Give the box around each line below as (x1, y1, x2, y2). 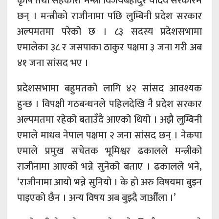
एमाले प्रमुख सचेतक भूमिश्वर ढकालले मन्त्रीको (17, 142, 202, 159)
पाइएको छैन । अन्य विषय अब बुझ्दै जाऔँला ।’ (17, 189, 175, 206)
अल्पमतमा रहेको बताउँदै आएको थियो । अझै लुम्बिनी (17, 111, 202, 128)
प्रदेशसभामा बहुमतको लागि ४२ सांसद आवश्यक (17, 80, 202, 97)
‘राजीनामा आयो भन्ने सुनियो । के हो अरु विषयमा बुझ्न (17, 174, 202, 191)
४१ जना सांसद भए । (17, 54, 88, 71)
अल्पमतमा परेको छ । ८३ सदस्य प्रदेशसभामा (17, 23, 202, 40)
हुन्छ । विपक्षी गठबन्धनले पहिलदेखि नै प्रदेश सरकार (17, 95, 202, 112)
